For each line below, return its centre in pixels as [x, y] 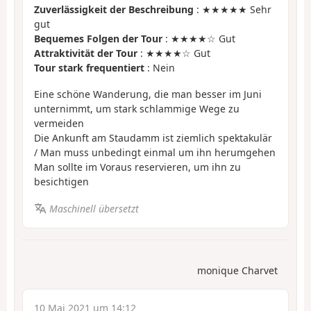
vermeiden [59, 124]
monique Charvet [237, 271]
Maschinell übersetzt [94, 208]
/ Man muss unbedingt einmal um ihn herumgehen [155, 153]
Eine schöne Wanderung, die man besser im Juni [148, 94]
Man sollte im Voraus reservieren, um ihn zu [137, 167]
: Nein [160, 67]
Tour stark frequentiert [89, 67]
